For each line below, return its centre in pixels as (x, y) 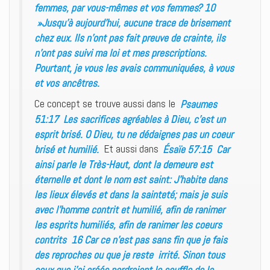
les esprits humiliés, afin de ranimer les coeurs (128, 224)
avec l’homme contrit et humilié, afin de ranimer (130, 209)
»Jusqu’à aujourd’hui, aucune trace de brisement (132, 22)
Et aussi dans (132, 149)
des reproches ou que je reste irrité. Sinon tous (130, 254)
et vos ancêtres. (67, 83)
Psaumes (197, 104)
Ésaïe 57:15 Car (196, 149)
